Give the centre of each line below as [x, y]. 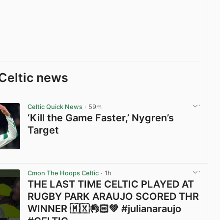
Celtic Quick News [55, 107]
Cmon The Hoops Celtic [63, 173]
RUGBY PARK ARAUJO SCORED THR [113, 197]
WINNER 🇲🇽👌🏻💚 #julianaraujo [105, 209]
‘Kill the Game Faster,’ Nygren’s [101, 118]
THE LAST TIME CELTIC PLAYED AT [111, 184]
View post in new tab [150, 159]
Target [43, 130]
